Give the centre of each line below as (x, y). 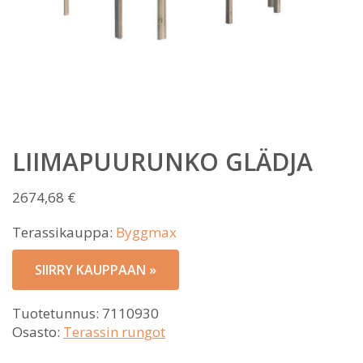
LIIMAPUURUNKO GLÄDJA (162, 162)
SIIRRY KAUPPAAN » (96, 270)
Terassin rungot (114, 332)
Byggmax (146, 232)
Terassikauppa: (64, 232)
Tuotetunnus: (57, 313)
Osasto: (38, 332)
